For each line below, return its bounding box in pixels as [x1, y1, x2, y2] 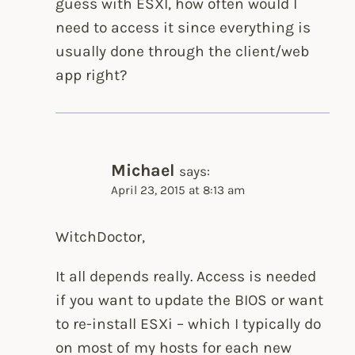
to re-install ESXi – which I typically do [55, 314, 322, 333]
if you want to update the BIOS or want [55, 290, 324, 309]
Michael [111, 159, 176, 180]
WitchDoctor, [55, 227, 146, 246]
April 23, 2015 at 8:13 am [111, 182, 246, 197]
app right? [55, 66, 128, 85]
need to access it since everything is [55, 18, 311, 37]
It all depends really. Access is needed [55, 266, 317, 285]
